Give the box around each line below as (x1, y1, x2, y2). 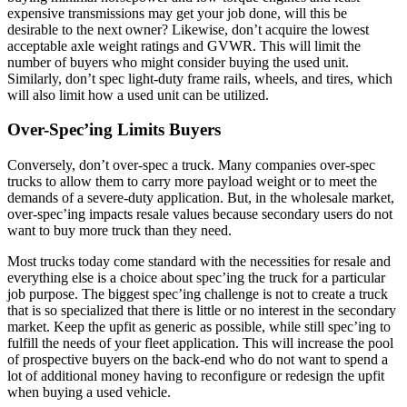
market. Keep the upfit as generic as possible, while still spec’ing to (7, 319, 391, 335)
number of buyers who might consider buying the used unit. (7, 54, 349, 70)
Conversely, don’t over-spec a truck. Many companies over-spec (7, 157, 375, 174)
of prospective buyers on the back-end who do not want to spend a (7, 352, 388, 368)
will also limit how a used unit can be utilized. (7, 86, 269, 103)
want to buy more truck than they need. (7, 223, 232, 239)
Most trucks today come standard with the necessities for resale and (7, 253, 391, 270)
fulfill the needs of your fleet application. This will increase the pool (7, 335, 393, 352)
